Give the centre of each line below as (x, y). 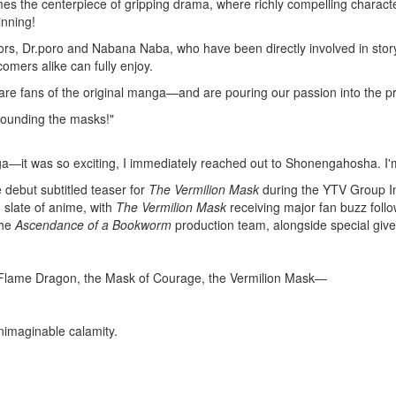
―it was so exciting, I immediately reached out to (147, 163)
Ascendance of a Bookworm (93, 225)
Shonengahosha (331, 163)
